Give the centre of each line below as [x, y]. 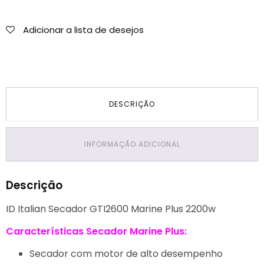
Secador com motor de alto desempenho [126, 254]
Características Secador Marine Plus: [96, 232]
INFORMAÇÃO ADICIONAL [132, 144]
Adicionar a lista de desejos [83, 30]
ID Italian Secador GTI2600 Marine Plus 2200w [111, 209]
